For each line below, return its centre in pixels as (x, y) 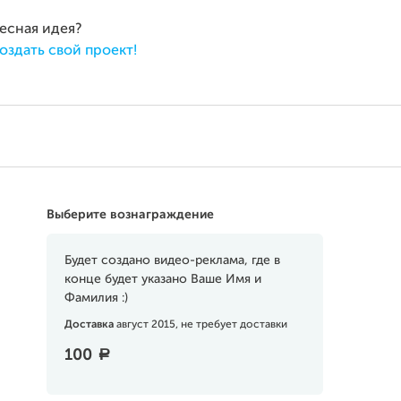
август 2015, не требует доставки (201, 325)
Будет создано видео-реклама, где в (172, 260)
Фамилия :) (96, 298)
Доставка (90, 325)
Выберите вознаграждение (130, 215)
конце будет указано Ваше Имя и (162, 279)
